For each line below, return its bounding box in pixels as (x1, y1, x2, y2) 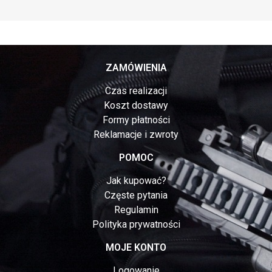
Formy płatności (102, 114, 170, 126)
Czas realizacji (105, 85, 167, 97)
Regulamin (114, 204, 158, 216)
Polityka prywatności (92, 219, 180, 231)
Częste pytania (104, 189, 168, 202)
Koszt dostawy (104, 100, 168, 112)
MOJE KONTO (106, 242, 166, 254)
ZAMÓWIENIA (105, 62, 167, 74)
